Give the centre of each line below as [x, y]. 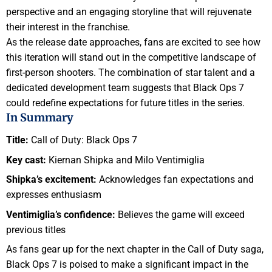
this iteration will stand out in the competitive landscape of [131, 57]
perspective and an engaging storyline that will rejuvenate [129, 12]
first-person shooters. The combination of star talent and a [131, 72]
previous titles [36, 229]
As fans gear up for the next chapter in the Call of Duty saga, [135, 250]
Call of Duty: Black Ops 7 [83, 140]
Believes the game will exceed [180, 214]
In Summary [40, 117]
